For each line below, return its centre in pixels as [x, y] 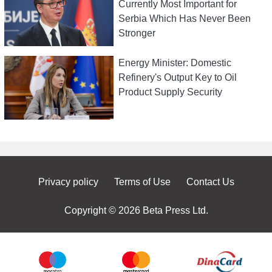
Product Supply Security [170, 92]
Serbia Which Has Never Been [184, 18]
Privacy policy [68, 182]
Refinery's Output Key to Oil [177, 77]
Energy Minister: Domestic [175, 63]
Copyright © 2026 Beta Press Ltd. [136, 210]
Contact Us [210, 182]
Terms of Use [142, 182]
